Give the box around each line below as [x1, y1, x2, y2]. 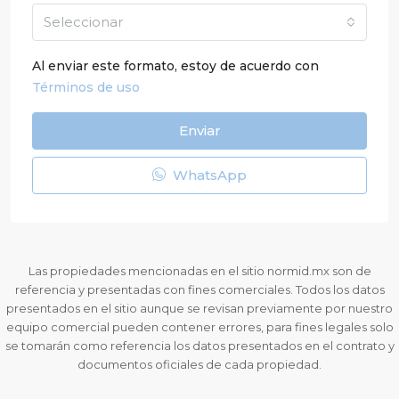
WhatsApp [169, 166, 247, 183]
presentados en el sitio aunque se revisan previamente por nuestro [6, 300, 393, 315]
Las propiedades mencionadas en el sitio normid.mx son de [28, 263, 371, 278]
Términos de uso [32, 78, 140, 95]
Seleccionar [44, 12, 123, 30]
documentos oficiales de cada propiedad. [77, 356, 322, 371]
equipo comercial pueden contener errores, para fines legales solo [5, 319, 394, 334]
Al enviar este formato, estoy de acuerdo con [32, 57, 319, 74]
